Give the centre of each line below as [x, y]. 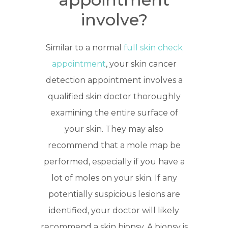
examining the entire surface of [114, 113]
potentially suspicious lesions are [114, 194]
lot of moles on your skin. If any [114, 178]
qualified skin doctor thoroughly [114, 97]
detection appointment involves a [114, 80]
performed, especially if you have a [114, 162]
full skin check [153, 48]
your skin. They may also [114, 129]
